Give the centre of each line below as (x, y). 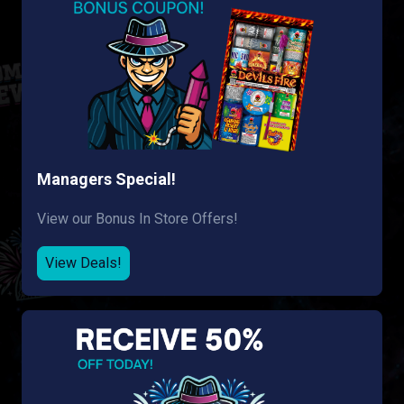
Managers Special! (106, 179)
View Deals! (83, 263)
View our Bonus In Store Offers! (138, 219)
